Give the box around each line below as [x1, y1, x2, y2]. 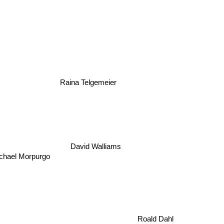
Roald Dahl [142, 210, 178, 219]
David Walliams [71, 144, 122, 153]
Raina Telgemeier [58, 84, 115, 93]
